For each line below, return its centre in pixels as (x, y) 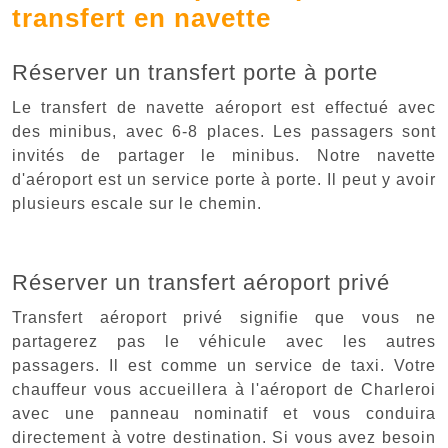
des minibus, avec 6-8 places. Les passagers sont (224, 131)
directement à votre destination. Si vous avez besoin (224, 437)
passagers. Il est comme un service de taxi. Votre (224, 365)
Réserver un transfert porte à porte (195, 72)
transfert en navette (141, 17)
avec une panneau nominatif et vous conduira (224, 413)
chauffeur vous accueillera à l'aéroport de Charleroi (224, 389)
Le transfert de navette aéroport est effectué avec (224, 107)
